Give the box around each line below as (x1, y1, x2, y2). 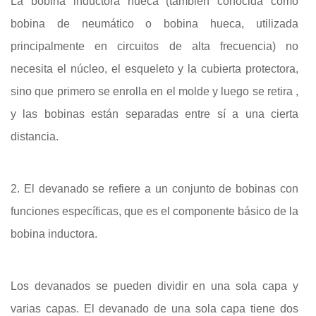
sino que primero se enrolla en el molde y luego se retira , (11, 85, 298, 97)
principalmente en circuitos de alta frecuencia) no (11, 39, 298, 52)
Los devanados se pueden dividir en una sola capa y (11, 279, 298, 292)
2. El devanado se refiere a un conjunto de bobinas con (11, 182, 298, 195)
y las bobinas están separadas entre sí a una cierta (11, 107, 298, 120)
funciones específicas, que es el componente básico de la (11, 205, 298, 217)
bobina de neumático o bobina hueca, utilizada (11, 17, 298, 30)
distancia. (11, 130, 59, 142)
